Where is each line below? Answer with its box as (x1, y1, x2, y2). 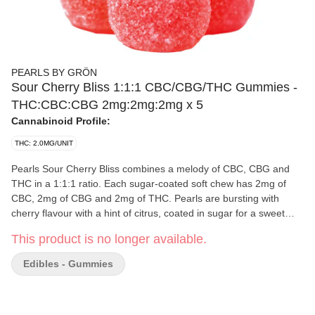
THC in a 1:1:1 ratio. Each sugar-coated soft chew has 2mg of (11, 178, 286, 189)
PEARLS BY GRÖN (11, 67, 97, 78)
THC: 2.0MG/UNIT (15, 139, 73, 147)
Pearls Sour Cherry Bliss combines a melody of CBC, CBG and (11, 163, 290, 174)
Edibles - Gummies (23, 258, 113, 269)
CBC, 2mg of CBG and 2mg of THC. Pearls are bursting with (11, 193, 279, 204)
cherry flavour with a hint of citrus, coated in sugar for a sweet (11, 207, 285, 219)
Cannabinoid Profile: (11, 115, 110, 127)
